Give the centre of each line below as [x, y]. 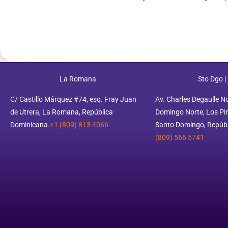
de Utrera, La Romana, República [62, 112]
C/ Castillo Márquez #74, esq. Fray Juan [73, 99]
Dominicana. [30, 124]
